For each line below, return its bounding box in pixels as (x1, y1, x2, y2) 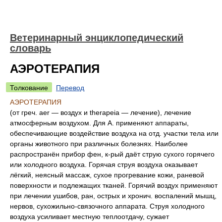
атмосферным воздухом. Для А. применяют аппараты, (10, 119, 189, 127)
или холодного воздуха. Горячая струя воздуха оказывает (10, 161, 198, 168)
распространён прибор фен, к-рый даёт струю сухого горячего (10, 150, 215, 158)
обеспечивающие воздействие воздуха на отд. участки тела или (10, 129, 219, 137)
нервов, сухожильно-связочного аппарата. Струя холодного (10, 202, 205, 210)
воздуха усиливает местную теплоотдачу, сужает (10, 213, 169, 221)
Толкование (10, 84, 48, 92)
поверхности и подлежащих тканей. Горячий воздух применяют (10, 181, 218, 189)
